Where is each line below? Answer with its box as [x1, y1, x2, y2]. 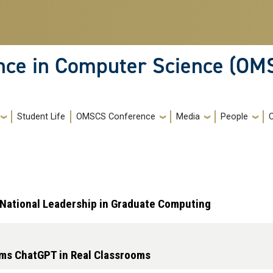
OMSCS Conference [76, 112, 155, 122]
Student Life [17, 112, 65, 122]
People [221, 112, 248, 122]
